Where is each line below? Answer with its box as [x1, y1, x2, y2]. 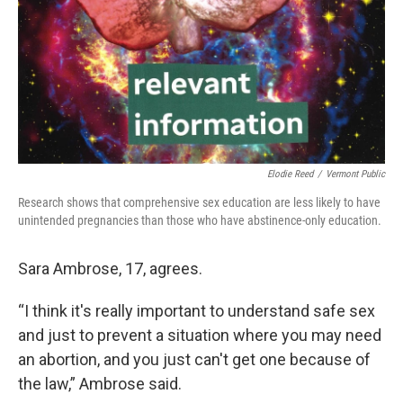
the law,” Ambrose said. [18, 374, 182, 394]
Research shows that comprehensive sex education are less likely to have [18, 195, 381, 210]
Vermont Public [326, 168, 385, 181]
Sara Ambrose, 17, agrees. [18, 259, 202, 279]
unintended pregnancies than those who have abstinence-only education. [18, 213, 381, 228]
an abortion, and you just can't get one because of [18, 350, 371, 370]
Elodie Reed [267, 168, 313, 181]
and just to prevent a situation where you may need [18, 326, 381, 345]
